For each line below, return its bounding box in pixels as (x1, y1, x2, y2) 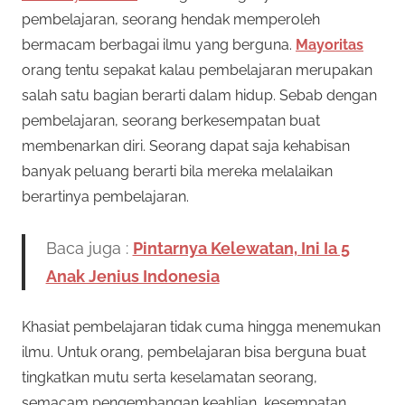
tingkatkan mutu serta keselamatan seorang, (22, 368, 317, 386)
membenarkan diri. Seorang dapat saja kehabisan (22, 137, 350, 155)
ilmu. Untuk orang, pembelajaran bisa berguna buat (22, 343, 366, 361)
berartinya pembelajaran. (22, 187, 189, 205)
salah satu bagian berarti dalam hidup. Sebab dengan (22, 86, 377, 104)
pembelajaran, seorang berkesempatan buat (22, 111, 320, 129)
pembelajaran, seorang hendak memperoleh (22, 10, 320, 28)
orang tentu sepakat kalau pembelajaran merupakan (22, 61, 372, 79)
